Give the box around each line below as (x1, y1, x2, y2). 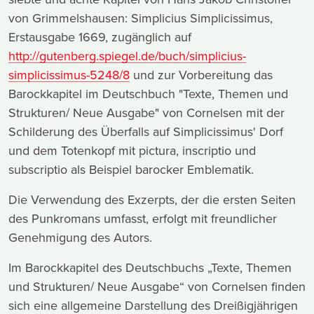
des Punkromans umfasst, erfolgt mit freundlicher (8, 210, 277, 228)
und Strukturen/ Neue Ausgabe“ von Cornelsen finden (8, 278, 306, 296)
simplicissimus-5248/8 (8, 66, 130, 84)
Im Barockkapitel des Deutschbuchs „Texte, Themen (8, 259, 292, 277)
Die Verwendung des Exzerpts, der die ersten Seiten (8, 191, 296, 209)
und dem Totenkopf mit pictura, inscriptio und (8, 142, 256, 160)
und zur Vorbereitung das (130, 66, 273, 84)
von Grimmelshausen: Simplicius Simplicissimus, (8, 9, 273, 27)
